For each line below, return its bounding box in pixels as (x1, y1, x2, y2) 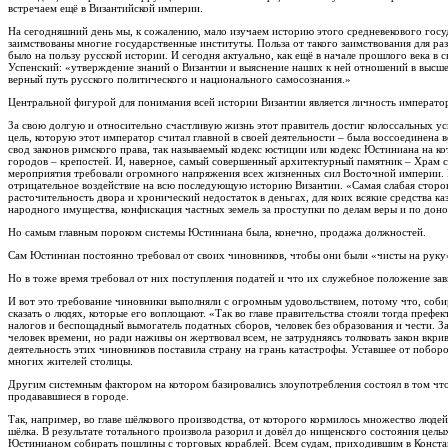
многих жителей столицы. (8, 355, 133, 368)
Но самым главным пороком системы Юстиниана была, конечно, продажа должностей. (8, 226, 426, 239)
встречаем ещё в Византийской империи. (8, 2, 203, 15)
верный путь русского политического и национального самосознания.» (8, 73, 351, 86)
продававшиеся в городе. (8, 390, 129, 403)
